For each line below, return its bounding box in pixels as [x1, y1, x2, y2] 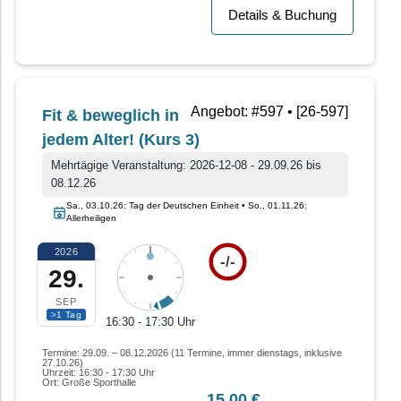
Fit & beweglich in [42, 107, 179, 125]
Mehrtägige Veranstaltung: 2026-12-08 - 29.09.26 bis [51, 158, 321, 173]
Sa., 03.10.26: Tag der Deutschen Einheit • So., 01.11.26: [66, 200, 307, 211]
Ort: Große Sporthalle [42, 377, 136, 388]
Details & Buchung [228, 7, 337, 23]
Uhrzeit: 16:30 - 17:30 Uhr [42, 367, 155, 379]
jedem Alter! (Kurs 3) [42, 131, 200, 149]
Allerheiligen [66, 213, 116, 224]
